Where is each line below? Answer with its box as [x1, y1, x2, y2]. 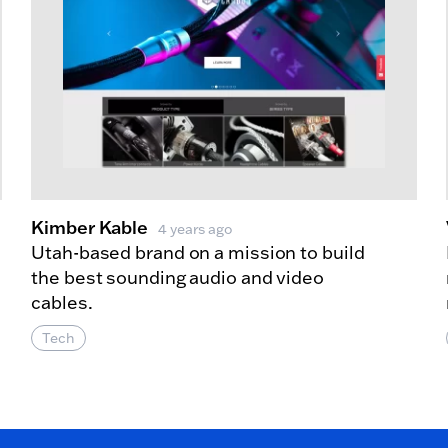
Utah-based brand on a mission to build [31, 241, 365, 265]
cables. [31, 291, 93, 315]
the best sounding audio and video [31, 266, 324, 290]
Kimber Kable [31, 215, 149, 240]
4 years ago [158, 220, 232, 239]
